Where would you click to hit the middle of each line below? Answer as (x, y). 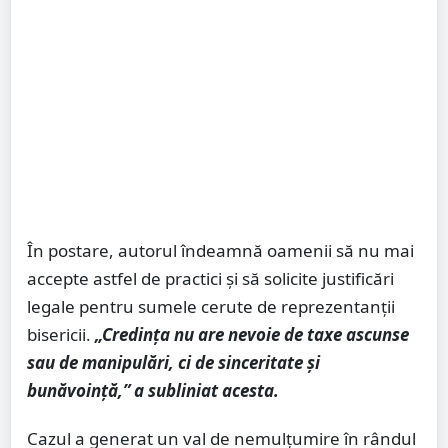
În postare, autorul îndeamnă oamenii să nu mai (220, 251)
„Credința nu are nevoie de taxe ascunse (252, 335)
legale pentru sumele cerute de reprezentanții (211, 307)
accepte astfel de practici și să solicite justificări (210, 279)
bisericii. (61, 335)
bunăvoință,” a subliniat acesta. (153, 391)
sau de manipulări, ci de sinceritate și (173, 363)
